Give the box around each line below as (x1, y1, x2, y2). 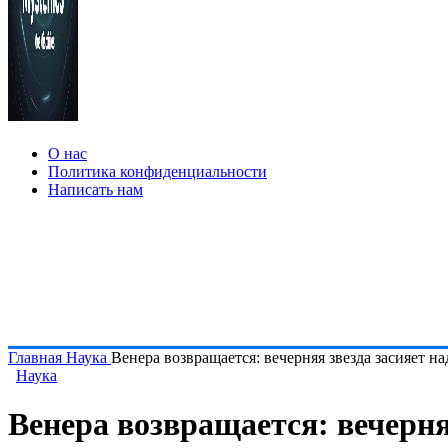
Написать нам (48, 181, 143, 198)
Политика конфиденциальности (48, 163, 267, 180)
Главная (8, 349, 66, 366)
